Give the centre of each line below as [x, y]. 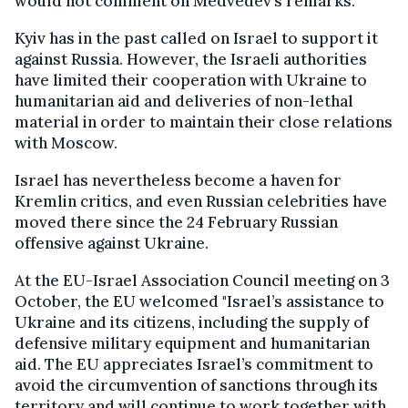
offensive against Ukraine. [112, 243]
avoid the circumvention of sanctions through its [196, 385]
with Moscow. [66, 143]
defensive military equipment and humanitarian [192, 343]
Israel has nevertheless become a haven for [178, 180]
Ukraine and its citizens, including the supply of [192, 322]
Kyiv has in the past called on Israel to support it [196, 38]
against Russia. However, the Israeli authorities [191, 59]
